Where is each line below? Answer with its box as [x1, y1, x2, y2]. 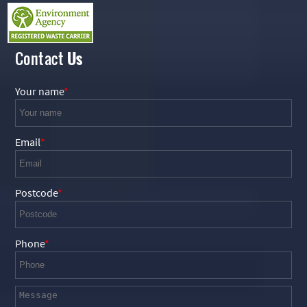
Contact [14, 47, 67, 69]
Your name [14, 84, 64, 98]
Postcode [14, 185, 58, 199]
